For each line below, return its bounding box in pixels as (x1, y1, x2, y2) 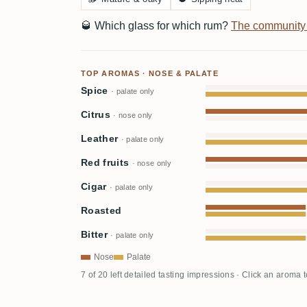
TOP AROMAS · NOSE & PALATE (81, 69, 219, 77)
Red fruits (81, 157, 132, 168)
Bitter (81, 229, 111, 240)
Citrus (81, 109, 114, 120)
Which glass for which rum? (92, 19, 231, 32)
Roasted (81, 205, 122, 216)
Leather (81, 133, 121, 144)
